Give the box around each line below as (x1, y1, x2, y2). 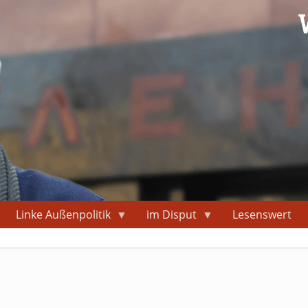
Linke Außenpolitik (15, 207, 111, 223)
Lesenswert (232, 207, 292, 223)
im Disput (146, 207, 197, 223)
